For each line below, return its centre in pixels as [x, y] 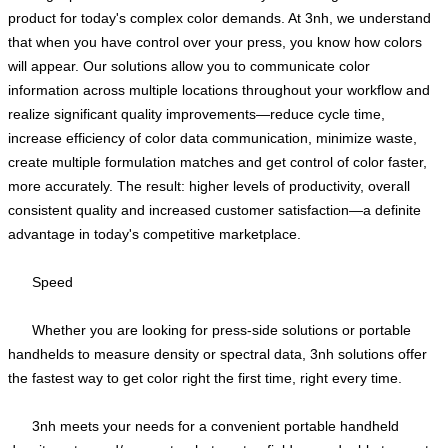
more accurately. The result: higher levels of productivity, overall [209, 186]
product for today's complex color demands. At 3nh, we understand [219, 18]
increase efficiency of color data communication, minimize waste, [212, 138]
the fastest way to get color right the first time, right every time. [205, 378]
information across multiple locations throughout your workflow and [219, 90]
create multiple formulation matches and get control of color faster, [217, 162]
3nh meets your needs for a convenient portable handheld [215, 426]
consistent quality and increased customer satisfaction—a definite [214, 210]
